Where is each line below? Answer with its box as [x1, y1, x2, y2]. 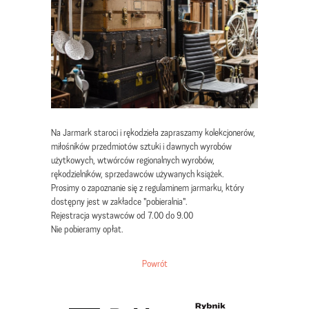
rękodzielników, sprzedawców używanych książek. [51, 168, 226, 180]
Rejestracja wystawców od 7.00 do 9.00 [51, 209, 193, 221]
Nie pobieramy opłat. [51, 223, 126, 235]
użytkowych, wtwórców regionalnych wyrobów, [51, 154, 215, 166]
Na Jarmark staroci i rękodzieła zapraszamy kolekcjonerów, [51, 126, 255, 139]
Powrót [141, 257, 168, 270]
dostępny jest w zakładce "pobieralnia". [51, 195, 190, 208]
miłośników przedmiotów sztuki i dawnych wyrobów [51, 140, 232, 152]
